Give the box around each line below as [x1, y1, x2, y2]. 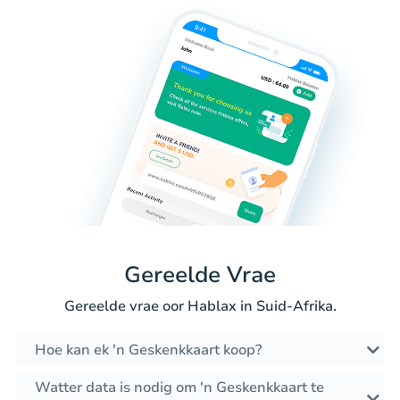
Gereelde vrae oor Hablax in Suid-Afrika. [63, 296, 337, 317]
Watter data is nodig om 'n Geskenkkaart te [35, 378, 324, 398]
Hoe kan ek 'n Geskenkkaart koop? [35, 340, 262, 361]
